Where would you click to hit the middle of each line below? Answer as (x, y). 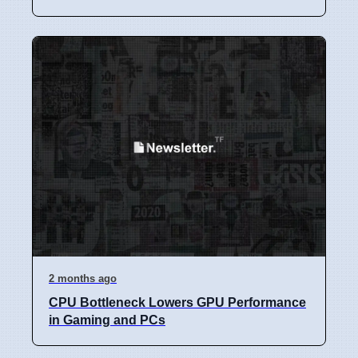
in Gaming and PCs (107, 320)
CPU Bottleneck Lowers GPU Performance (177, 302)
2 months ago (83, 278)
